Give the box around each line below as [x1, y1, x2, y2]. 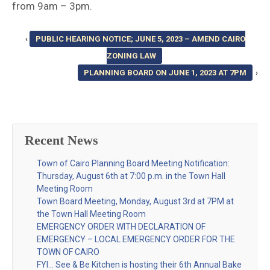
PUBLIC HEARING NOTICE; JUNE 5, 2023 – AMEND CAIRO [35, 34, 245, 44]
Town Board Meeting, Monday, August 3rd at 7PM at [37, 196, 234, 206]
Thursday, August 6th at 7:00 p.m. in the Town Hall [37, 171, 225, 181]
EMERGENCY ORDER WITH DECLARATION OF [37, 221, 206, 231]
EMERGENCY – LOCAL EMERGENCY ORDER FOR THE [37, 234, 235, 244]
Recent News [25, 133, 98, 148]
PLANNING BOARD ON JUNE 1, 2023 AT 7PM [84, 68, 246, 78]
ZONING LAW [107, 51, 156, 61]
